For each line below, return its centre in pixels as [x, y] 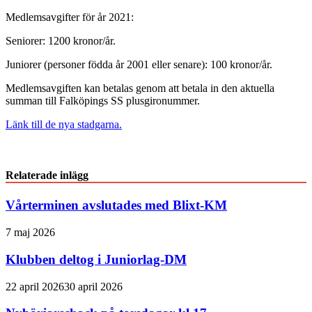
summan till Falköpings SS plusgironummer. [103, 100]
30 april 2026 [93, 286]
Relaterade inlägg [47, 175]
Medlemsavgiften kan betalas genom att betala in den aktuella [140, 88]
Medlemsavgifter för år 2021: [70, 17]
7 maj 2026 [30, 233]
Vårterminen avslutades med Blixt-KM [116, 205]
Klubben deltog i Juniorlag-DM [96, 259]
